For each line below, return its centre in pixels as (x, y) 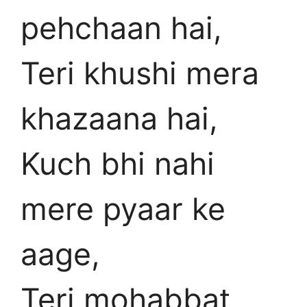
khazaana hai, (119, 118)
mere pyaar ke (123, 209)
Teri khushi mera (140, 73)
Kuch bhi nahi (118, 163)
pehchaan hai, (121, 28)
